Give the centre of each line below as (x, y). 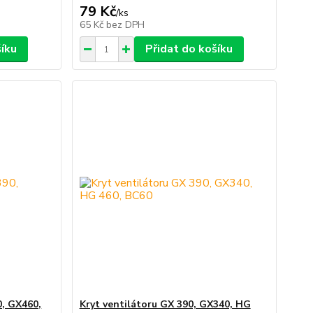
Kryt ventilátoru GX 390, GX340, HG (165, 304)
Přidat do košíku (189, 49)
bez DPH (125, 25)
